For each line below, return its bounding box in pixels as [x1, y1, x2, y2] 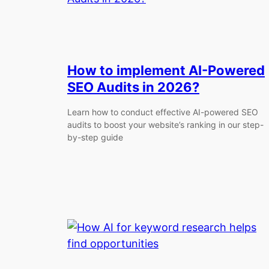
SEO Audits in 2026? [67, 79, 199, 95]
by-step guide [67, 132, 123, 143]
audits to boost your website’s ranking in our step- [67, 119, 264, 130]
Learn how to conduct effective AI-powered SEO [67, 107, 258, 118]
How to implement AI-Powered [67, 62, 265, 78]
